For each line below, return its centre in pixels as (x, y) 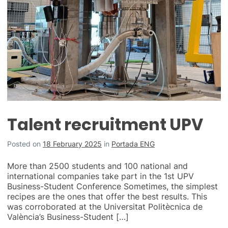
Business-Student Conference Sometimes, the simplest (112, 187)
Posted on (25, 144)
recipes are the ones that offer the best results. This (107, 197)
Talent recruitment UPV (105, 125)
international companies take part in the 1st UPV (101, 176)
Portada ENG (133, 144)
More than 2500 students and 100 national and (97, 166)
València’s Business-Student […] (68, 217)
